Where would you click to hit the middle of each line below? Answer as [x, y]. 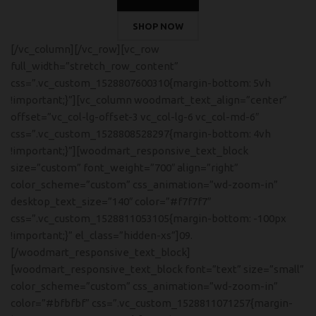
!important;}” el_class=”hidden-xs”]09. [102, 235]
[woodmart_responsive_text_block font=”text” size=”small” [157, 269]
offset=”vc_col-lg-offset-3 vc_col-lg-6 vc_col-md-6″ [135, 117]
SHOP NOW [158, 26]
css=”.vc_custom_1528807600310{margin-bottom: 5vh [141, 83]
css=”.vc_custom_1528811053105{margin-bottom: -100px [148, 218]
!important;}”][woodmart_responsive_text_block [129, 151]
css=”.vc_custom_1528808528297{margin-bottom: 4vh [141, 134]
